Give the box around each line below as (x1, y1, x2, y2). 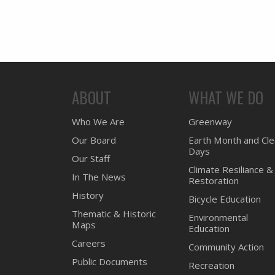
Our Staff (72, 152, 110, 165)
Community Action (188, 240, 264, 253)
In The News (72, 170, 126, 183)
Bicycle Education (188, 192, 261, 205)
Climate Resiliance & (188, 163, 273, 176)
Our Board (72, 133, 116, 146)
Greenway (188, 115, 232, 128)
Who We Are (72, 115, 125, 128)
